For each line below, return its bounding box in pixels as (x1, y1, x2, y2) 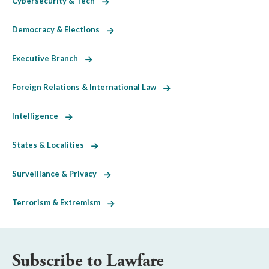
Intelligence (12, 111, 65, 121)
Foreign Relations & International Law (12, 82, 163, 92)
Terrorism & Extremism (12, 198, 107, 208)
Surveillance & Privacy (12, 169, 104, 179)
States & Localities (12, 140, 91, 150)
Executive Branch (12, 53, 85, 64)
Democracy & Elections (12, 25, 107, 35)
